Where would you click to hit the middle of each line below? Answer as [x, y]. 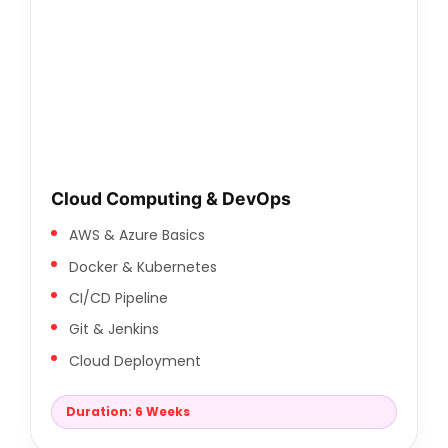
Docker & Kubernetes [142, 266]
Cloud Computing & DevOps [171, 199]
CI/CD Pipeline [118, 297]
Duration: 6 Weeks [127, 412]
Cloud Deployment [134, 360]
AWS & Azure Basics [136, 235]
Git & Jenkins [113, 329]
